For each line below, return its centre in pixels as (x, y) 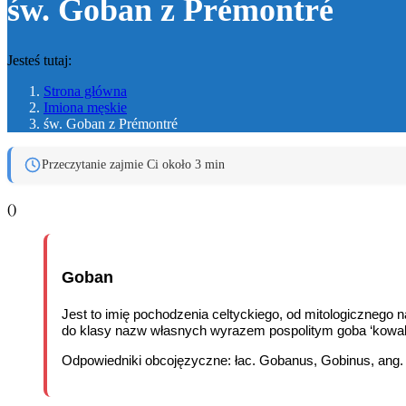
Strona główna (85, 92)
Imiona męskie (85, 108)
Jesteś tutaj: (39, 61)
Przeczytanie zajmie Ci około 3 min (133, 165)
